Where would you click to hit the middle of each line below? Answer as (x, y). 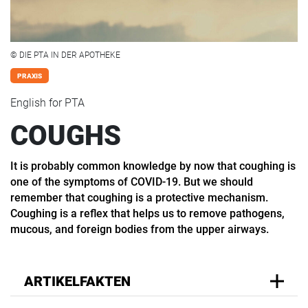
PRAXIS (30, 76)
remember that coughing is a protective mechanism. (139, 198)
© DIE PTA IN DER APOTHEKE (65, 55)
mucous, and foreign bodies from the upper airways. (140, 230)
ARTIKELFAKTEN (77, 281)
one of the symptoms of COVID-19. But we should (132, 182)
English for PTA (47, 103)
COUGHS (66, 136)
